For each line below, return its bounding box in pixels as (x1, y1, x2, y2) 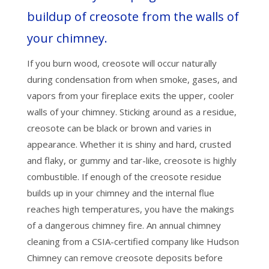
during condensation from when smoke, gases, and (26, 73, 237, 85)
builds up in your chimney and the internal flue (26, 186, 214, 199)
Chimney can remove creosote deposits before (26, 251, 223, 264)
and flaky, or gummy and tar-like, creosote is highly (26, 154, 237, 166)
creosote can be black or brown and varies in (26, 121, 211, 134)
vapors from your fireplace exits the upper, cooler (26, 89, 234, 101)
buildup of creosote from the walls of (26, 8, 239, 25)
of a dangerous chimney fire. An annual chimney (26, 219, 221, 231)
